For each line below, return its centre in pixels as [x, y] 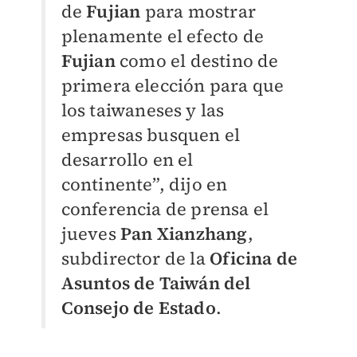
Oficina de [254, 258]
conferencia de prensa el [165, 208]
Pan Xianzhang [184, 233]
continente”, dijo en [144, 184]
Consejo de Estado [138, 307]
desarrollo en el [127, 159]
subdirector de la [135, 258]
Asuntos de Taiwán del [156, 282]
